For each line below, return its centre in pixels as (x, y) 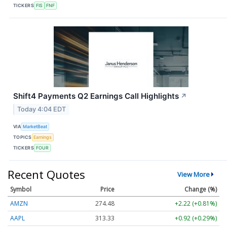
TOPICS (23, 137)
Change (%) (201, 189)
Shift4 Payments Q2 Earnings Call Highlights (96, 96)
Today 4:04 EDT (42, 109)
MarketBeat (35, 127)
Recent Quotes (46, 174)
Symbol (21, 189)
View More (193, 174)
